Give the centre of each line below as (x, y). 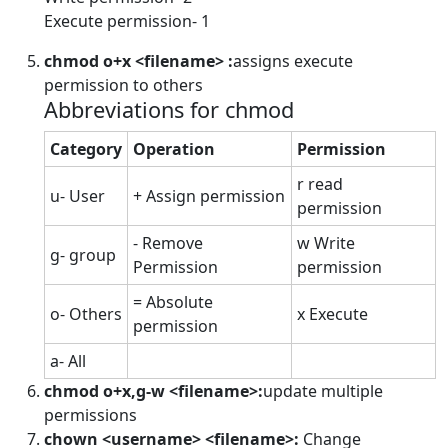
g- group (83, 255)
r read (320, 184)
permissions (90, 415)
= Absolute (173, 302)
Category (86, 149)
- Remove (168, 243)
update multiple (323, 391)
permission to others (123, 85)
